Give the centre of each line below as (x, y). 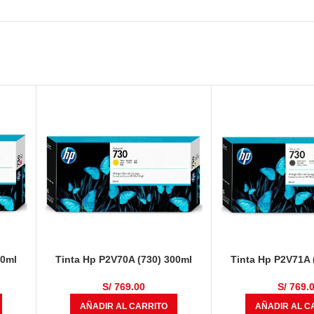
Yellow (124, 272)
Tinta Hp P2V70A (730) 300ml (124, 259)
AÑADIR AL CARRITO (124, 307)
